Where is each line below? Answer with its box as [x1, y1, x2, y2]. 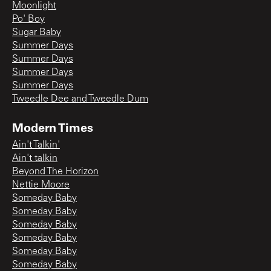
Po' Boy [12, 14, 45, 24]
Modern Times [12, 119, 93, 135]
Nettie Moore [12, 180, 70, 190]
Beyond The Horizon [12, 166, 99, 177]
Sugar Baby [12, 27, 61, 38]
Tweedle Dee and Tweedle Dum [12, 94, 148, 104]
